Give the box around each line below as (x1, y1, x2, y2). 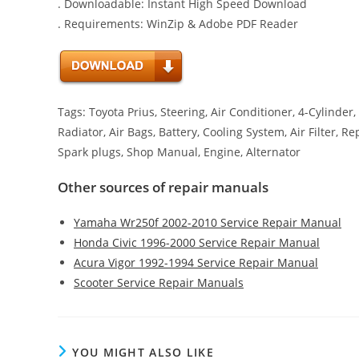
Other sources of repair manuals (58, 178, 268, 196)
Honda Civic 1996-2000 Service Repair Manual (74, 235, 320, 250)
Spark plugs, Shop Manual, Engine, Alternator (58, 144, 301, 159)
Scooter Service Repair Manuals (74, 275, 244, 290)
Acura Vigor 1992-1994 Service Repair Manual (74, 255, 318, 270)
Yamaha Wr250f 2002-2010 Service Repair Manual (74, 215, 341, 230)
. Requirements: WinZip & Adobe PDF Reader (58, 16, 298, 31)
